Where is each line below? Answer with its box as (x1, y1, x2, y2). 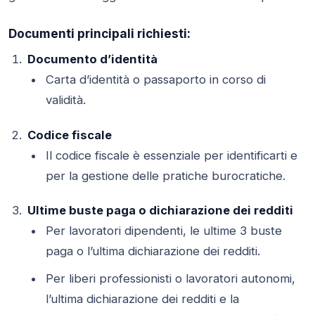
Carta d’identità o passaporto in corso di (46, 72, 266, 86)
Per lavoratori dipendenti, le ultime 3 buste (46, 224, 283, 238)
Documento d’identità (27, 51, 157, 66)
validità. (46, 92, 86, 107)
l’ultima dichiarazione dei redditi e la (46, 291, 240, 306)
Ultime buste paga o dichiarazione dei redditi (27, 203, 293, 218)
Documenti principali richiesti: (8, 25, 191, 41)
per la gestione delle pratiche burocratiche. (46, 168, 286, 183)
